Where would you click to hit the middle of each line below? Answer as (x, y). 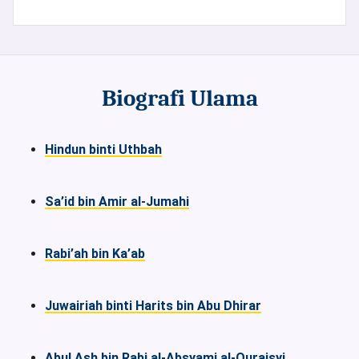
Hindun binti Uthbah (103, 149)
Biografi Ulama (179, 98)
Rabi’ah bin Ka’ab (95, 253)
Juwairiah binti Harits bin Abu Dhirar (153, 305)
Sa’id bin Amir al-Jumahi (117, 201)
